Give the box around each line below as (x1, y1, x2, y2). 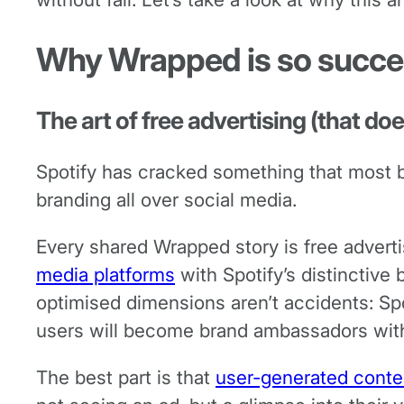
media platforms (36, 262, 175, 286)
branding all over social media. (36, 188, 297, 212)
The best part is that (36, 365, 216, 389)
